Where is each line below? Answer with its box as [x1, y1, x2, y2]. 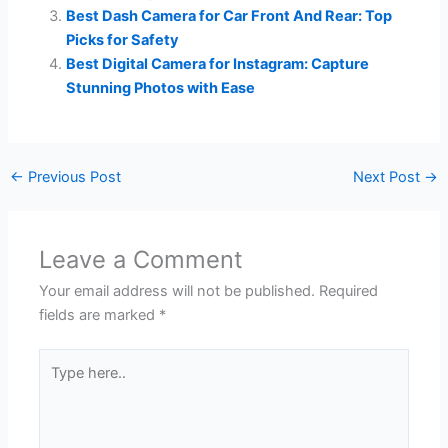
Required [319, 282, 379, 301]
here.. [38, 375, 77, 394]
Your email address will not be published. [39, 282, 316, 301]
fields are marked [39, 306, 160, 325]
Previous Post [23, 168, 121, 187]
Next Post [353, 168, 425, 187]
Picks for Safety [66, 30, 180, 49]
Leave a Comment [39, 245, 244, 275]
